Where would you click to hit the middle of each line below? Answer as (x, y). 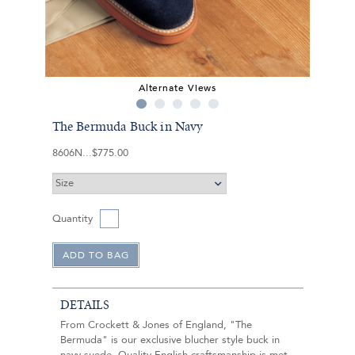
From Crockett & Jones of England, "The (156, 325)
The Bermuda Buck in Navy (128, 126)
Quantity (72, 219)
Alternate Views (177, 88)
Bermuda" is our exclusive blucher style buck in (170, 340)
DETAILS (84, 305)
